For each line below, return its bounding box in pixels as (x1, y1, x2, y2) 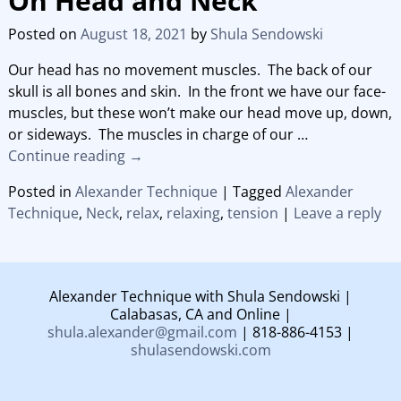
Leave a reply (293, 203, 381, 224)
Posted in (7, 182, 72, 202)
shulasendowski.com (130, 340, 271, 361)
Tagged (232, 182, 282, 202)
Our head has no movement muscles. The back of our (7, 60, 372, 81)
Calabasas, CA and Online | (109, 304, 292, 325)
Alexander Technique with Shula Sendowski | (49, 286, 352, 307)
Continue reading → (7, 146, 143, 166)
